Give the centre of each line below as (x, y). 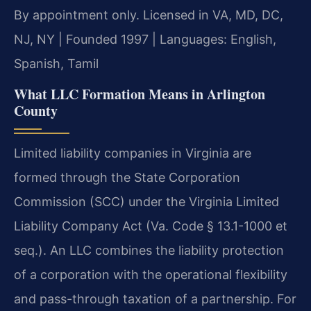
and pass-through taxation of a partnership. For (155, 299)
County (36, 110)
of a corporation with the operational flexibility (151, 274)
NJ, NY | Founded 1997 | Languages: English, (145, 39)
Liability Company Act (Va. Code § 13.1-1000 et (151, 226)
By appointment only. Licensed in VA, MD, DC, (149, 15)
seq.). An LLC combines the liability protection (149, 250)
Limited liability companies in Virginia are (133, 153)
